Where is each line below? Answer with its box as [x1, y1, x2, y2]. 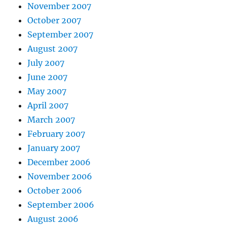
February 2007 [27, 129, 86, 139]
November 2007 [27, 1, 92, 11]
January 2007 [27, 143, 81, 153]
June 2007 [27, 72, 68, 82]
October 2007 [27, 15, 82, 25]
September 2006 [27, 200, 95, 210]
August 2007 [27, 44, 78, 54]
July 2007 [27, 58, 65, 68]
